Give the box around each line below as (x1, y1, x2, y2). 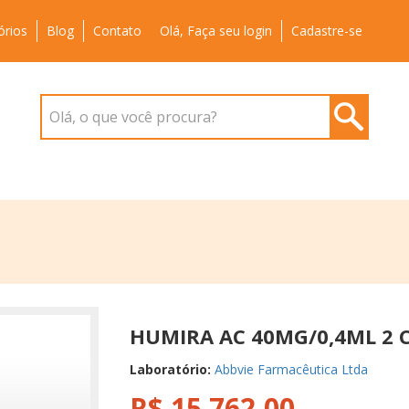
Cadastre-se (291, 22, 362, 39)
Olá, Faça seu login (160, 22, 272, 39)
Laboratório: (129, 361, 215, 378)
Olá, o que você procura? (49, 107, 217, 127)
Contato (93, 22, 142, 39)
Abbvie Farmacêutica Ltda (214, 361, 368, 378)
